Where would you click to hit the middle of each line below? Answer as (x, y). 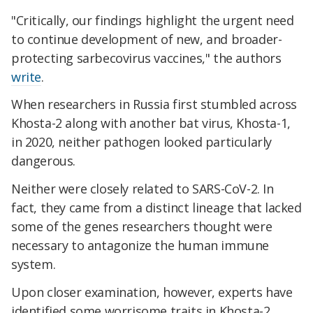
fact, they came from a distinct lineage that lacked (156, 208)
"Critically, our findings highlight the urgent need (153, 20)
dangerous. (43, 161)
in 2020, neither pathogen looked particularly (142, 142)
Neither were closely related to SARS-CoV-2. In (143, 189)
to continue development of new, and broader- (147, 39)
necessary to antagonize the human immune (140, 246)
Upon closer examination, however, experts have (152, 292)
